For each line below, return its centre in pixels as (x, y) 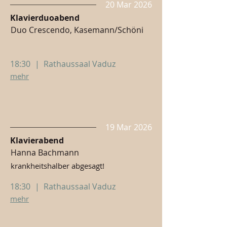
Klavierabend (37, 140)
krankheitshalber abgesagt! (58, 166)
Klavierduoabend (45, 18)
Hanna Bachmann (45, 153)
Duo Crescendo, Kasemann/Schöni (77, 30)
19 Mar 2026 (129, 127)
